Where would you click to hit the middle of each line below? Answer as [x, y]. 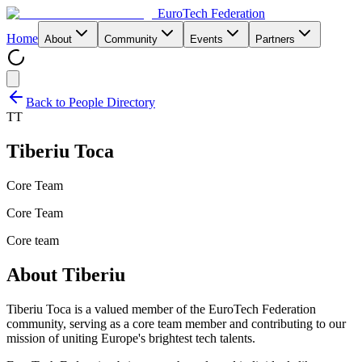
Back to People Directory [90, 102]
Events [206, 39]
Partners [275, 39]
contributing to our [299, 323]
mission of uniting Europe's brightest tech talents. [131, 338]
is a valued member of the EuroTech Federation [194, 309]
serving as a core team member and [159, 323]
